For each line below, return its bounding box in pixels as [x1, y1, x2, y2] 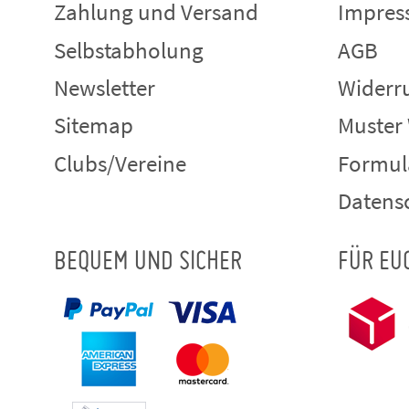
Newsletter [54, 72, 155, 102]
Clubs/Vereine [54, 148, 186, 178]
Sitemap [54, 110, 133, 141]
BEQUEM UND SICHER [54, 250, 242, 276]
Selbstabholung [54, 35, 204, 65]
